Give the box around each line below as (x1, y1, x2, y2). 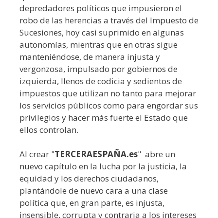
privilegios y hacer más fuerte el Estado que (19, 112, 188, 124)
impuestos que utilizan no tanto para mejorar (19, 88, 196, 99)
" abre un (138, 148, 175, 160)
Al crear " (19, 148, 54, 160)
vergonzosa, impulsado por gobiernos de (19, 63, 178, 75)
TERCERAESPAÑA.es (54, 148, 138, 160)
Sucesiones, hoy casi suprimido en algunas (19, 27, 184, 38)
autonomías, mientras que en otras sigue (19, 39, 178, 51)
